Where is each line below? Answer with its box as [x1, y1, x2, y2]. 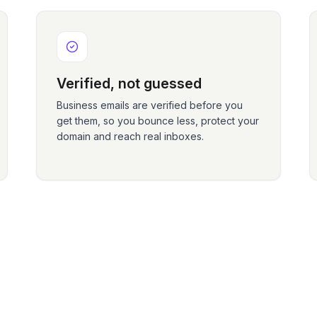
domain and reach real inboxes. [56, 130, 204, 142]
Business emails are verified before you [56, 99, 243, 111]
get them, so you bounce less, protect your [56, 115, 259, 127]
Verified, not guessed [56, 75, 202, 92]
